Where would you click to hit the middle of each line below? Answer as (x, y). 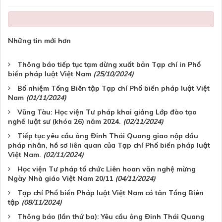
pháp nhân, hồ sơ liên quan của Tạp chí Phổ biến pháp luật (109, 145)
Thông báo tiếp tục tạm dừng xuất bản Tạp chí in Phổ (109, 64)
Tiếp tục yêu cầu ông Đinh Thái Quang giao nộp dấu (108, 136)
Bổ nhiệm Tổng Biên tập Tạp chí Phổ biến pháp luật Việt (113, 88)
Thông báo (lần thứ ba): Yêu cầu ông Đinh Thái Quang (111, 216)
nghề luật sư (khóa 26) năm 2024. (64, 121)
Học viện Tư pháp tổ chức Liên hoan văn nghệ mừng (107, 169)
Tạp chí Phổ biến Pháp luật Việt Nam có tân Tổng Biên (111, 193)
